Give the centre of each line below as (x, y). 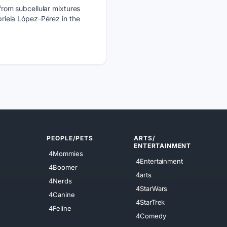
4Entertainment (159, 161)
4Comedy (151, 216)
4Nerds (60, 181)
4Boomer (63, 167)
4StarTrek (150, 202)
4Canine (62, 194)
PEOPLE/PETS (70, 138)
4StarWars (152, 188)
